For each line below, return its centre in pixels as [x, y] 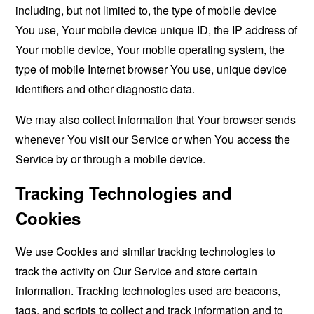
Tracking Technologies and [124, 193]
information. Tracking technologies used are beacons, [148, 291]
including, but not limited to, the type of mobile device [146, 10]
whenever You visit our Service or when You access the [153, 139]
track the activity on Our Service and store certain [137, 271]
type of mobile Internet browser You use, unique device [151, 69]
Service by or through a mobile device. [111, 159]
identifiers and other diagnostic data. [105, 89]
